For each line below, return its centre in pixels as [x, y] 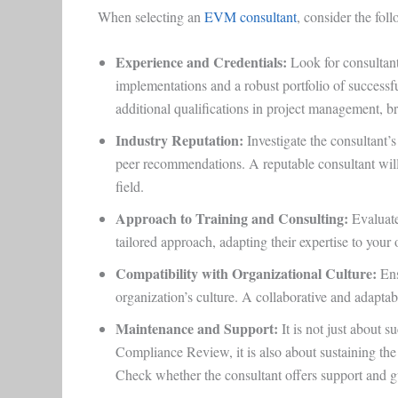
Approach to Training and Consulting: [231, 219]
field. [131, 187]
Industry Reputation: [179, 140]
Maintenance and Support [194, 329]
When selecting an [151, 16]
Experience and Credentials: [201, 62]
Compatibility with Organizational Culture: [246, 274]
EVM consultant [250, 16]
